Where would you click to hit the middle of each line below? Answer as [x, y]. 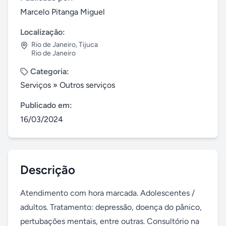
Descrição [48, 170]
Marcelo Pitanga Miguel [63, 12]
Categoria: [50, 71]
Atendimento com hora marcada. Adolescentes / [107, 193]
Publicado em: [46, 105]
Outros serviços [87, 85]
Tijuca [88, 45]
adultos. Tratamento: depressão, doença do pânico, [111, 207]
